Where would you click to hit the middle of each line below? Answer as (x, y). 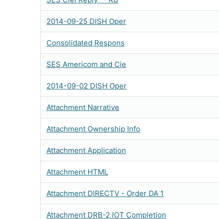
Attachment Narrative (83, 107)
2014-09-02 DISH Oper (87, 86)
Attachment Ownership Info (93, 129)
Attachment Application (86, 150)
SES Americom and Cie (86, 64)
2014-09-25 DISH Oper (86, 21)
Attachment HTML (77, 172)
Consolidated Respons (86, 43)
